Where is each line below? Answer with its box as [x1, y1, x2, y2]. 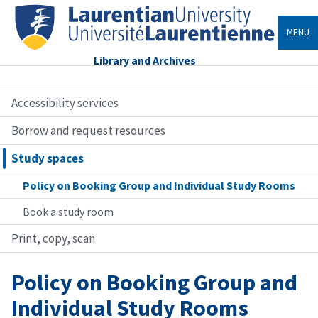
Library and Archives [94, 53, 196, 67]
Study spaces [11, 150, 84, 166]
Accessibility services [11, 94, 119, 111]
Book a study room [23, 204, 114, 219]
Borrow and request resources [11, 122, 165, 138]
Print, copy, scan [11, 230, 95, 246]
